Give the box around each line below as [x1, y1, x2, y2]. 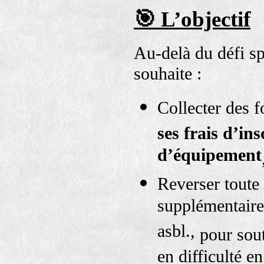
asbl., [157, 220, 200, 245]
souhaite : [134, 63, 202, 84]
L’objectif [161, 6, 250, 31]
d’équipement [157, 144, 262, 169]
